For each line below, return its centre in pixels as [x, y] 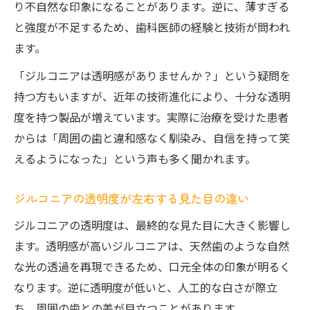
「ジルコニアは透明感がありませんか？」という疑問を [152, 75]
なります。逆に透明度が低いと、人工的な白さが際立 [146, 287]
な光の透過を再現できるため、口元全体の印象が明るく [152, 266]
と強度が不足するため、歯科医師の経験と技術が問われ [152, 27]
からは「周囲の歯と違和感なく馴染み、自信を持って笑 [152, 138]
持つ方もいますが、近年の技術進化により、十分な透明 [152, 96]
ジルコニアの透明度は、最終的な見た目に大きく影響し [152, 225]
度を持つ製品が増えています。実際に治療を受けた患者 [151, 117]
